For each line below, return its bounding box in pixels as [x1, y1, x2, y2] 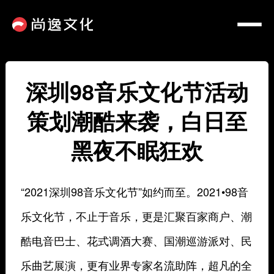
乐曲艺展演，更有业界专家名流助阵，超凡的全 [20, 257, 252, 273]
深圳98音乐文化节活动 [25, 75, 248, 107]
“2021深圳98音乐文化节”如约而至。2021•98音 [20, 183, 248, 199]
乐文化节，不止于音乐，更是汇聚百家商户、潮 [20, 208, 252, 224]
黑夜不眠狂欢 [70, 134, 203, 166]
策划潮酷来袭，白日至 [26, 105, 247, 136]
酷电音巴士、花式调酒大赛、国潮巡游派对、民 [20, 232, 252, 248]
